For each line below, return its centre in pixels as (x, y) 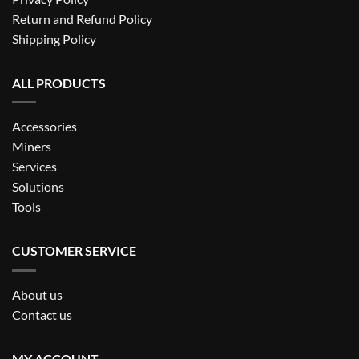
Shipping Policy (54, 38)
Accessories (44, 127)
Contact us (42, 314)
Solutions (38, 187)
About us (37, 294)
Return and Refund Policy (82, 18)
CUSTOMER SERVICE (74, 251)
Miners (32, 147)
